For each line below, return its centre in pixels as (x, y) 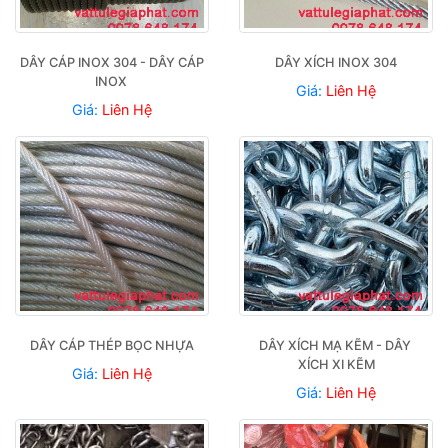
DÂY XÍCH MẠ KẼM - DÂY (334, 345)
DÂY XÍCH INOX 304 (336, 62)
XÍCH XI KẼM (336, 364)
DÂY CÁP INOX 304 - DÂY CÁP (112, 62)
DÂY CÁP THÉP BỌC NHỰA (112, 345)
